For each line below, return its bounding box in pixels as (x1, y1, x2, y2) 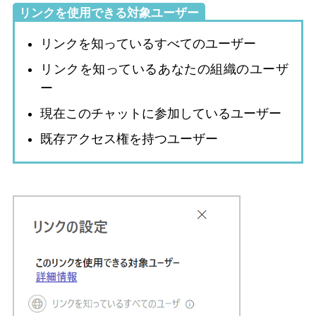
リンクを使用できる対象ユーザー (19, 6, 199, 20)
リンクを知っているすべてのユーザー (40, 36, 256, 51)
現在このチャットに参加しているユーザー (40, 106, 281, 121)
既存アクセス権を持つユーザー (40, 131, 218, 146)
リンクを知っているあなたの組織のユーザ (40, 61, 288, 76)
